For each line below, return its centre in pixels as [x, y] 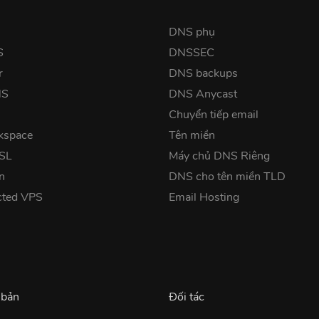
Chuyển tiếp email [213, 114]
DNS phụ [192, 32]
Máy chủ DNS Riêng [219, 156]
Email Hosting [204, 197]
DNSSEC [191, 52]
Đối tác [186, 297]
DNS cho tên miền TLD [227, 176]
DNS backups [203, 73]
